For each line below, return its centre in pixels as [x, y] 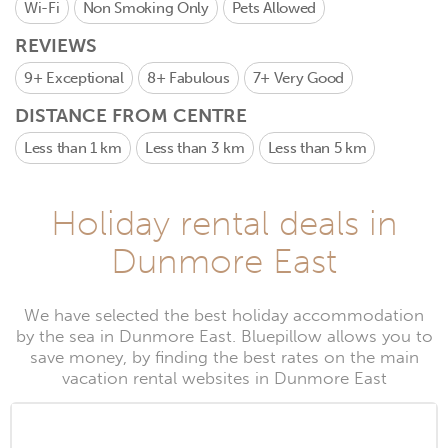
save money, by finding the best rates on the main [224, 357]
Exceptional [85, 78]
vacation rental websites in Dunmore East [224, 378]
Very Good [308, 78]
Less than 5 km [317, 148]
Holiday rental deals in [224, 223]
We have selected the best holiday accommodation [224, 315]
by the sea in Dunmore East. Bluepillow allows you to [224, 336]
